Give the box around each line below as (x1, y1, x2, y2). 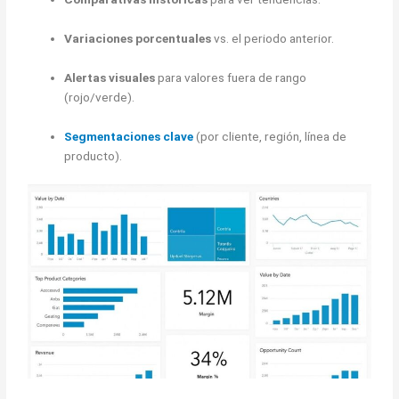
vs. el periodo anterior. (211, 30, 335, 45)
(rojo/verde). (64, 89, 135, 104)
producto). (64, 148, 123, 163)
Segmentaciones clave (64, 128, 194, 143)
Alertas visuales (64, 69, 156, 85)
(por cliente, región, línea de (196, 128, 347, 143)
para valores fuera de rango (155, 69, 307, 85)
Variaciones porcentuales (64, 30, 212, 45)
